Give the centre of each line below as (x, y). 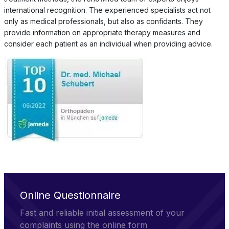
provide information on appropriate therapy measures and (102, 32)
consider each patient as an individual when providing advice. (108, 43)
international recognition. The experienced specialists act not (107, 10)
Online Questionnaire (71, 195)
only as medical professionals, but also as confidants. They (103, 21)
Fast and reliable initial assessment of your (102, 213)
